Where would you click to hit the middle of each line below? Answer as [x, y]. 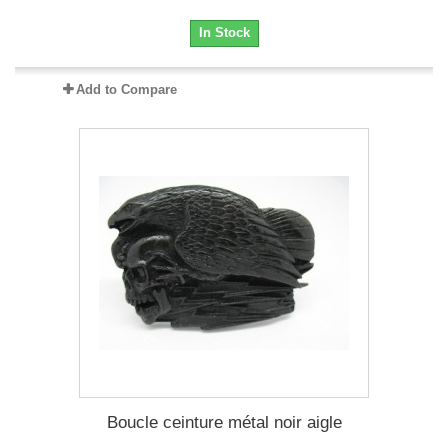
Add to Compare [126, 89]
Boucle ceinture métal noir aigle [224, 422]
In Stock [224, 32]
